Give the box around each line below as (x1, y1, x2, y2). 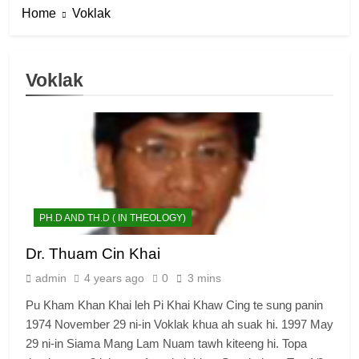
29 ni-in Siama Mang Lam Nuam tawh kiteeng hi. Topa (26, 337, 307, 351)
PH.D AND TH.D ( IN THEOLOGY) (39, 212, 186, 224)
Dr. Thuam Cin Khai (26, 245, 160, 263)
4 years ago (84, 272, 144, 285)
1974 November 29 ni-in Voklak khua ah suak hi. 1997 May (26, 317, 333, 332)
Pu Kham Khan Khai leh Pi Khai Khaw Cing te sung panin (26, 298, 323, 313)
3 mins (188, 272, 221, 285)
